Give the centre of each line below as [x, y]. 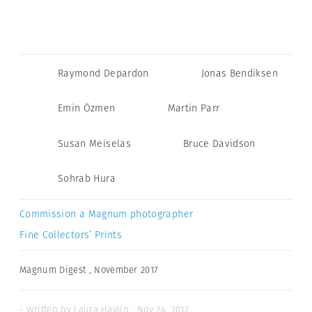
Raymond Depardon [103, 73]
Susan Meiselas [94, 143]
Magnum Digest [53, 270]
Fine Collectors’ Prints [71, 235]
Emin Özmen [87, 108]
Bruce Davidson [219, 143]
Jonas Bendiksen [239, 73]
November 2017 [126, 270]
